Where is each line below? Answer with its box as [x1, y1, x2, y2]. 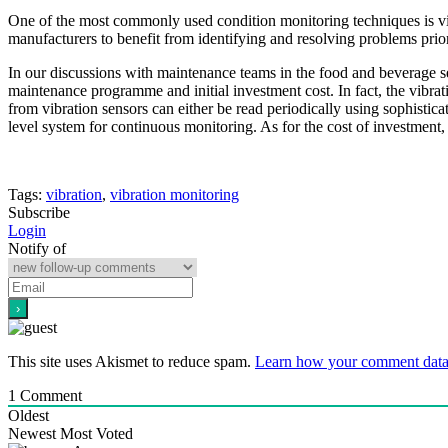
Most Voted [60, 424, 133, 442]
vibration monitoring [110, 185, 239, 203]
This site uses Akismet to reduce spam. [8, 352, 255, 370]
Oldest [8, 406, 49, 424]
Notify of [8, 239, 66, 257]
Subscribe [8, 203, 70, 221]
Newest [8, 424, 56, 442]
